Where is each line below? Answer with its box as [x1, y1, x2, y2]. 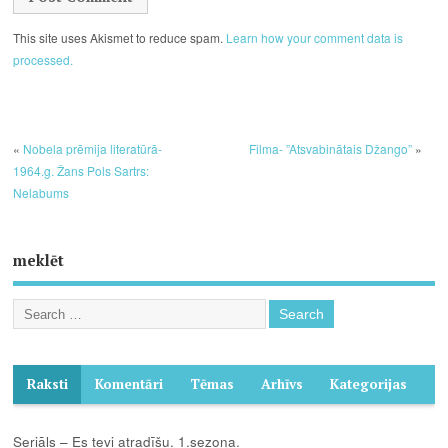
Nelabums [13, 184, 70, 202]
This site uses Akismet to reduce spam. [13, 29, 227, 47]
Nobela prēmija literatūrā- [23, 140, 163, 158]
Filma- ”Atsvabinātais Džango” [248, 140, 412, 158]
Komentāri [94, 375, 163, 394]
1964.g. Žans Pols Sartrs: [13, 162, 150, 180]
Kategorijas [329, 375, 407, 394]
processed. [13, 51, 74, 69]
